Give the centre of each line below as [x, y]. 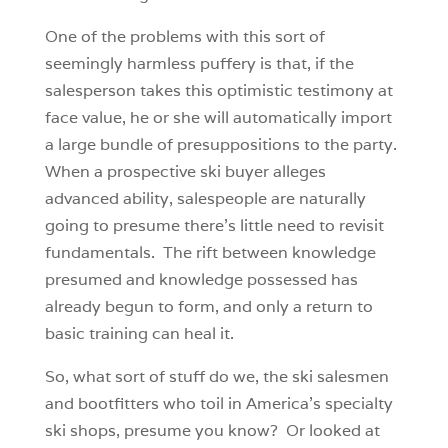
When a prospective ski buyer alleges [185, 172]
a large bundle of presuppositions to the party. [220, 145]
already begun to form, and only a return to [208, 307]
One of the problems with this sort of [184, 37]
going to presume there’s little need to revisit [214, 226]
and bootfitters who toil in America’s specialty [218, 404]
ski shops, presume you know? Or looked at [212, 431]
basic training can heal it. [139, 334]
